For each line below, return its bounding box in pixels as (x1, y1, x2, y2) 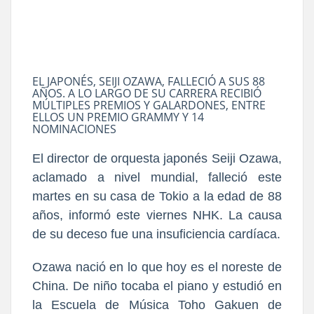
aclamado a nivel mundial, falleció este (32, 170, 282, 184)
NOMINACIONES (32, 121, 116, 137)
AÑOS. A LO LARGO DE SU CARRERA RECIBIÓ (32, 85, 261, 101)
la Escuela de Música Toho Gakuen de (32, 297, 282, 312)
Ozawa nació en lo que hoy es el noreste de (32, 259, 282, 274)
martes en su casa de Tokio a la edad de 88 (32, 189, 282, 203)
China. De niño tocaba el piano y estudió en (32, 278, 282, 293)
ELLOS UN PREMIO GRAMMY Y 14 (32, 109, 204, 125)
